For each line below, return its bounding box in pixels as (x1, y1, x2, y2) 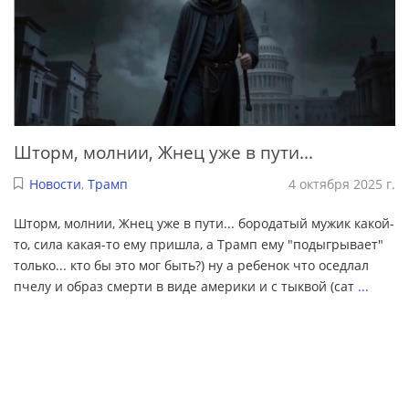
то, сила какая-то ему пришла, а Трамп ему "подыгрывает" (14, 235, 383, 253)
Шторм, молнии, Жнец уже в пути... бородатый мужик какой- (14, 214, 394, 232)
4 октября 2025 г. (288, 174, 395, 193)
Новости (28, 174, 81, 193)
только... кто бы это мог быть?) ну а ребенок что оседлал (14, 256, 369, 274)
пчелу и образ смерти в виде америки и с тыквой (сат (14, 277, 358, 295)
